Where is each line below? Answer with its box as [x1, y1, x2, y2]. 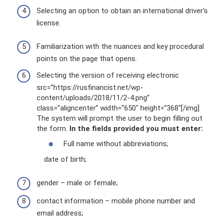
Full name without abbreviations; [64, 139, 168, 148]
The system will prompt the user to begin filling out [37, 113, 202, 123]
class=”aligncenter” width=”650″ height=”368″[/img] [37, 103, 199, 112]
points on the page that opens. [37, 54, 137, 63]
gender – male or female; [37, 178, 118, 187]
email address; [37, 209, 83, 218]
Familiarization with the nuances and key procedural [37, 42, 204, 51]
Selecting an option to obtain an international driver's [37, 6, 208, 15]
